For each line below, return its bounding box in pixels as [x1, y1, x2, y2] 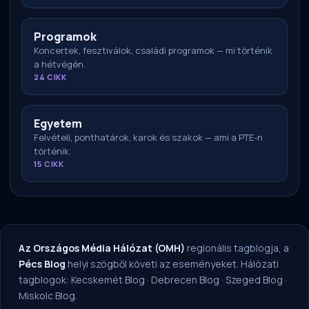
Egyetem [34, 116, 82, 132]
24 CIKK [34, 72, 67, 83]
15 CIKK [34, 159, 64, 170]
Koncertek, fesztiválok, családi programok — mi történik [34, 44, 272, 57]
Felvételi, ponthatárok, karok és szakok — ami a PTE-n [34, 131, 263, 144]
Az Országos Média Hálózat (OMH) [19, 241, 185, 255]
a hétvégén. [34, 58, 86, 71]
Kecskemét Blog [71, 273, 145, 287]
